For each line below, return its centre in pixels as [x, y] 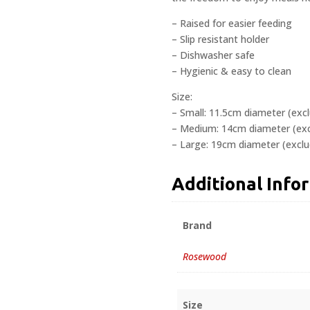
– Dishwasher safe [213, 55]
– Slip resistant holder [220, 39]
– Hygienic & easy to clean [231, 71]
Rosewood [205, 257]
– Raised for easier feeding [232, 23]
